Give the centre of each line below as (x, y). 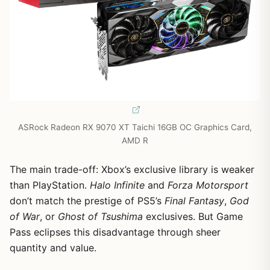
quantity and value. (53, 248)
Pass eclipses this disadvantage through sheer (115, 232)
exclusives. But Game (193, 217)
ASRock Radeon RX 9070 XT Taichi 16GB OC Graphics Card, (135, 127)
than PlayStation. (50, 185)
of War (25, 217)
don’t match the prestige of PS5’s (87, 201)
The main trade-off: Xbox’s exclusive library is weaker (132, 170)
